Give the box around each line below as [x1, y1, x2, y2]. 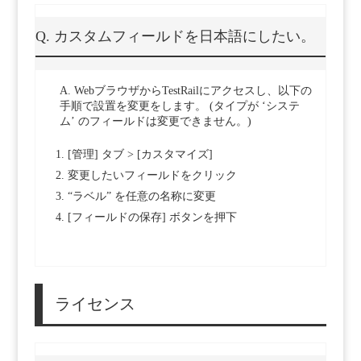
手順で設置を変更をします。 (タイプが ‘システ [59, 100, 300, 113]
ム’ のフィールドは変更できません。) [59, 115, 251, 128]
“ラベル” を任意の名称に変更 [67, 190, 216, 203]
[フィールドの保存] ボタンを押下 [67, 211, 237, 224]
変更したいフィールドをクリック [67, 169, 237, 182]
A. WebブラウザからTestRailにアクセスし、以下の [59, 85, 312, 98]
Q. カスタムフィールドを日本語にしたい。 [35, 28, 315, 45]
